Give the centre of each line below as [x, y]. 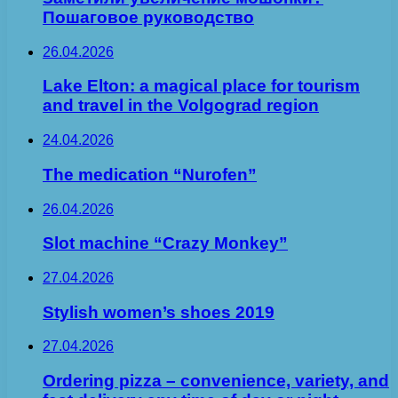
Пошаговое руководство [148, 17]
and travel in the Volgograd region [181, 106]
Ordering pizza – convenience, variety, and [216, 381]
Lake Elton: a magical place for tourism [201, 86]
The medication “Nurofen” [150, 174]
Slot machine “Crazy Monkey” [165, 243]
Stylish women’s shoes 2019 [159, 312]
